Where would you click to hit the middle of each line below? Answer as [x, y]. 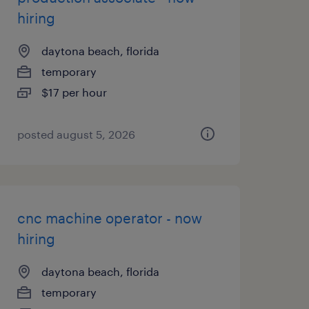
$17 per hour [74, 92]
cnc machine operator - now [109, 218]
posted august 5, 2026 [76, 134]
